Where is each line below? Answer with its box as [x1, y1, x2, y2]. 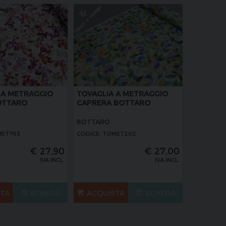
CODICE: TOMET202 [77, 130, 137, 137]
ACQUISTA [86, 188, 125, 197]
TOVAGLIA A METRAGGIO [77, 89, 168, 98]
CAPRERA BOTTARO [77, 98, 151, 107]
